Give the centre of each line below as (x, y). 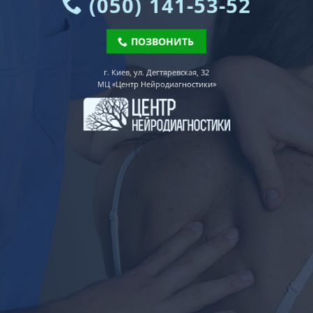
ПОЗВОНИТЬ (162, 41)
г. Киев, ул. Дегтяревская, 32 (156, 72)
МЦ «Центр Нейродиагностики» (156, 84)
